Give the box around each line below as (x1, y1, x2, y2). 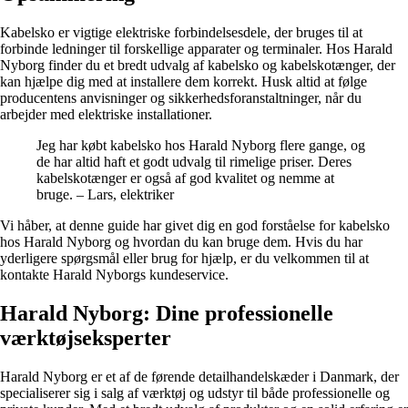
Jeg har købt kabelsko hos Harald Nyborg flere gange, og (36, 138, 365, 154)
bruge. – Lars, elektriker (36, 187, 174, 203)
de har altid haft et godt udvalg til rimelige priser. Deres (36, 154, 352, 170)
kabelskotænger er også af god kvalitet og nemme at (36, 170, 334, 187)
